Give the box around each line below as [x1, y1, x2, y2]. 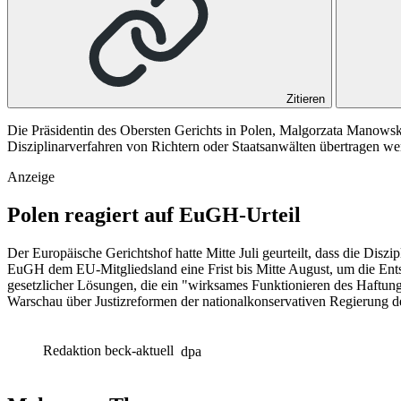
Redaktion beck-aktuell [43, 343, 177, 359]
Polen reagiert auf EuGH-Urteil [7, 202, 301, 226]
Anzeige [7, 168, 55, 184]
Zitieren [286, 91, 325, 106]
